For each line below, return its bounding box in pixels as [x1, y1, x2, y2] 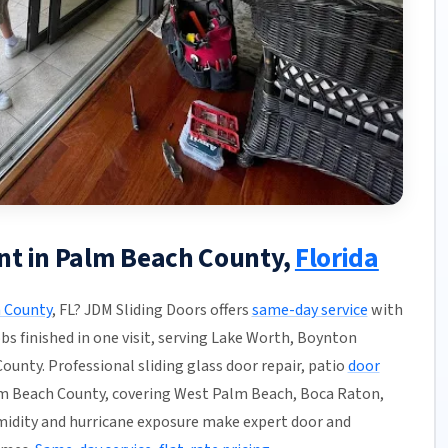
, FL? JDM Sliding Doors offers [51, 299, 252, 322]
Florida [294, 239, 379, 279]
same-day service [251, 299, 368, 322]
